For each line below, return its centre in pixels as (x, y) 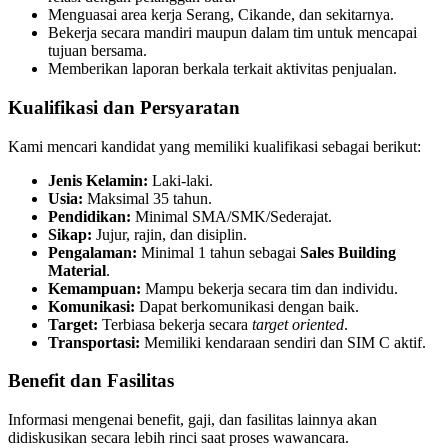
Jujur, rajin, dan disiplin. (169, 234)
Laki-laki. (180, 180)
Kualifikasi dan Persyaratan (124, 107)
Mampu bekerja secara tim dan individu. (269, 288)
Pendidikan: (89, 216)
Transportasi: (94, 342)
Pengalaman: (92, 252)
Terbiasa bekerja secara (175, 324)
